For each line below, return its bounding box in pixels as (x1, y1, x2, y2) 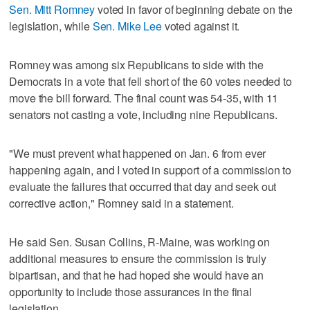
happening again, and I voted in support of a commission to (9, 161, 292, 178)
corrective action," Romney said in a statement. (9, 194, 234, 211)
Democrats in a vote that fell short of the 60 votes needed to (9, 73, 292, 89)
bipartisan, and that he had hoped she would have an (9, 266, 264, 283)
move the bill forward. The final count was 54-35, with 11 (9, 89, 279, 106)
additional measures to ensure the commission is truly (9, 250, 266, 266)
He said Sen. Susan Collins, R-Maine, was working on (9, 233, 271, 250)
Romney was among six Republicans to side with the (9, 56, 264, 73)
